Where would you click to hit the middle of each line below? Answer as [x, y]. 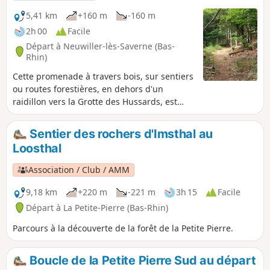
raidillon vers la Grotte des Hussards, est [95, 101]
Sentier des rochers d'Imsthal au [120, 133]
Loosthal [37, 148]
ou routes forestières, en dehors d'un [88, 89]
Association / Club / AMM [79, 170]
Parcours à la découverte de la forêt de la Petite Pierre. [123, 228]
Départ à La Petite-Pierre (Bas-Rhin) [97, 207]
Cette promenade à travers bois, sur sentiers [103, 76]
